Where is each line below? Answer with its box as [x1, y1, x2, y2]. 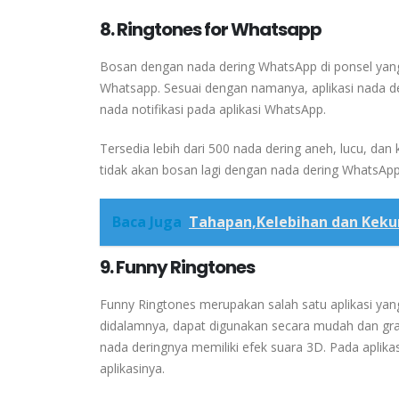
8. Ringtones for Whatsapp [100, 16, 322, 42]
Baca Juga [112, 211, 182, 232]
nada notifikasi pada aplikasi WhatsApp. [100, 100, 326, 118]
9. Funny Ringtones [100, 254, 255, 280]
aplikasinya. [100, 359, 165, 377]
